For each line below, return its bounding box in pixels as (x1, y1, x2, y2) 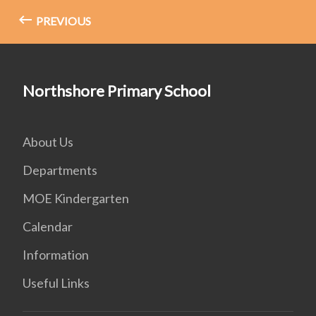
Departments (23, 162, 97, 178)
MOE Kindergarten (23, 190, 129, 206)
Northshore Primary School (23, 81, 211, 100)
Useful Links (23, 275, 90, 291)
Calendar (23, 219, 73, 234)
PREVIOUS (34, 14, 91, 28)
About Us (23, 134, 73, 150)
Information (23, 247, 89, 262)
